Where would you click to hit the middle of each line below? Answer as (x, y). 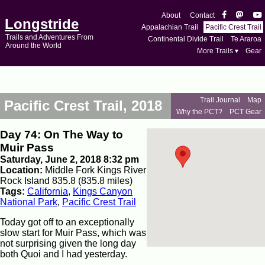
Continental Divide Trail (186, 39)
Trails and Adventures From (49, 37)
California (48, 191)
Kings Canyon (103, 191)
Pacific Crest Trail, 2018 (83, 105)
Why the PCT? (199, 112)
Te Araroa (246, 39)
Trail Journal (220, 100)
